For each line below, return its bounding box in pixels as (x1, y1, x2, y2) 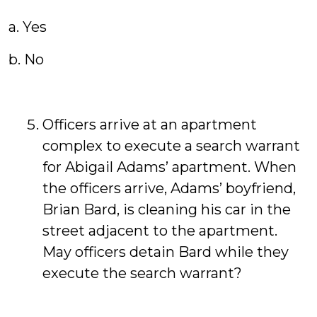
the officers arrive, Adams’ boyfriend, (42, 180, 296, 197)
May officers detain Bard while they (42, 243, 289, 260)
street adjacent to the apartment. (42, 222, 277, 239)
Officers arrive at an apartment (42, 116, 257, 133)
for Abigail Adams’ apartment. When (42, 158, 296, 175)
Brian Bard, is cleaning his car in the (42, 201, 291, 218)
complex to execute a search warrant (42, 137, 300, 154)
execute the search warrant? (42, 265, 242, 282)
